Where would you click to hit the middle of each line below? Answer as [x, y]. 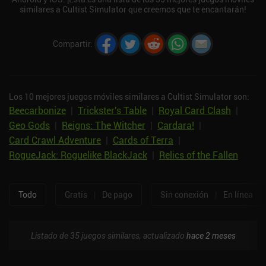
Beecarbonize [37, 110]
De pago [117, 195]
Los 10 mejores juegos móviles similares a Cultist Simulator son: [129, 96]
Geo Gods [29, 125]
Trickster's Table [112, 110]
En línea [238, 195]
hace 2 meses [211, 235]
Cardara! [176, 125]
